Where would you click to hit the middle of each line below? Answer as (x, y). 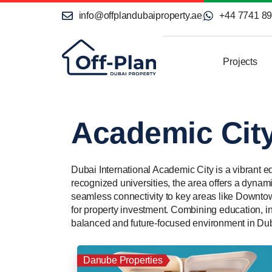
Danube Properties (123, 260)
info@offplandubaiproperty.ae (140, 15)
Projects (240, 62)
